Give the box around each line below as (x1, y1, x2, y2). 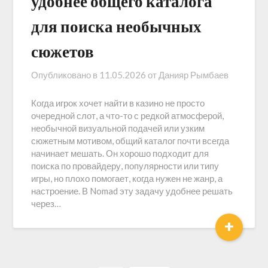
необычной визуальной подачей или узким (31, 123, 205, 133)
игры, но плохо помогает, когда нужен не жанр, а (31, 173, 223, 184)
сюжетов (31, 41, 95, 61)
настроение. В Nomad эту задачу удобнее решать (31, 185, 233, 196)
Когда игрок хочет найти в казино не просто (31, 98, 205, 108)
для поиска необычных (31, 16, 202, 36)
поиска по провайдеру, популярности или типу (31, 160, 220, 171)
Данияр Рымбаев (159, 69, 229, 80)
